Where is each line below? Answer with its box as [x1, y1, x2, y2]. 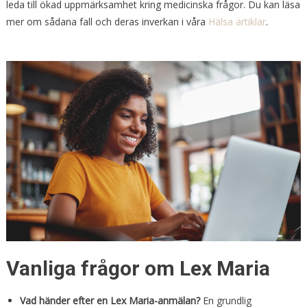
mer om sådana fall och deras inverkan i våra [5, 14, 208, 28]
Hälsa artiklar [208, 14, 266, 28]
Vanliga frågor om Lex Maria [5, 256, 270, 281]
